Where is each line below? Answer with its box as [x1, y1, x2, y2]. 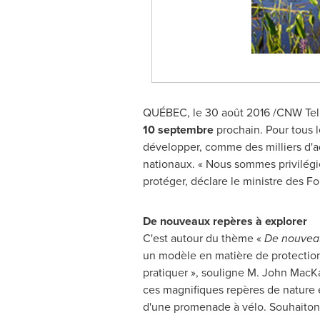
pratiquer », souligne [142, 264, 247, 281]
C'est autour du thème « [142, 230, 264, 246]
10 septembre [142, 121, 214, 138]
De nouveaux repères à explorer [142, 213, 310, 229]
